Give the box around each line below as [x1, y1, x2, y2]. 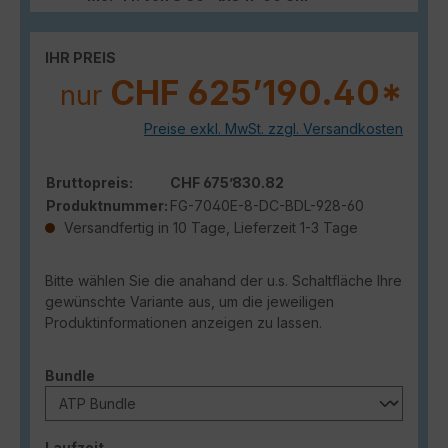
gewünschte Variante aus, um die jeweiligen [45, 293, 334, 311]
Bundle [45, 367, 95, 385]
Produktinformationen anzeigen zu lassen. [45, 314, 322, 332]
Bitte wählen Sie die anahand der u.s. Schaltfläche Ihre [45, 272, 402, 290]
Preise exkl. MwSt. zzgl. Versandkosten [144, 120, 403, 138]
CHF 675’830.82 [170, 174, 284, 192]
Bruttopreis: [46, 174, 133, 192]
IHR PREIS [45, 49, 116, 67]
